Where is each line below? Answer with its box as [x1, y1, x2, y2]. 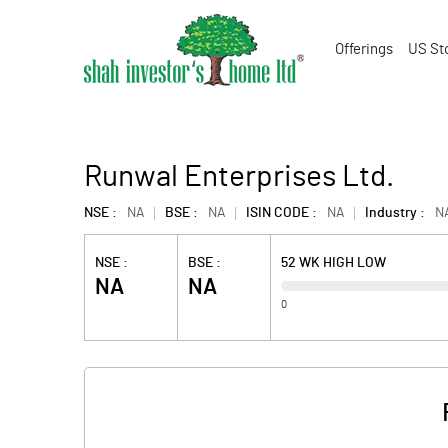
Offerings [335, 42, 393, 57]
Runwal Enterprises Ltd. [84, 162, 394, 192]
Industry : [365, 206, 425, 220]
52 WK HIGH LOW [281, 256, 387, 270]
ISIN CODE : [246, 206, 317, 220]
